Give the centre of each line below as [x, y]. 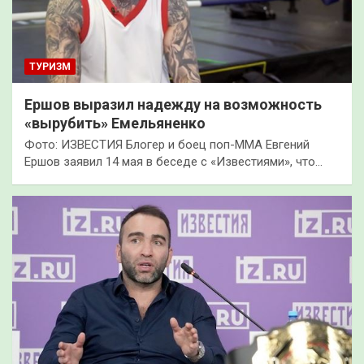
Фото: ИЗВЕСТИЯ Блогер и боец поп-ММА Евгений [167, 144]
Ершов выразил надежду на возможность [173, 104]
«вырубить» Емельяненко [115, 123]
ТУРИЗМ [50, 66]
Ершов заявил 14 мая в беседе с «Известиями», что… [173, 161]
